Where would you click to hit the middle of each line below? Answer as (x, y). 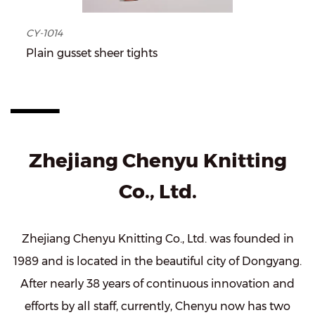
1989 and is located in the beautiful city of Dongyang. (157, 262)
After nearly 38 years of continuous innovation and (157, 284)
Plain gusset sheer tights (91, 53)
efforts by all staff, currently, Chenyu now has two (157, 307)
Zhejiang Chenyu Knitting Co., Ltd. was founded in (157, 239)
